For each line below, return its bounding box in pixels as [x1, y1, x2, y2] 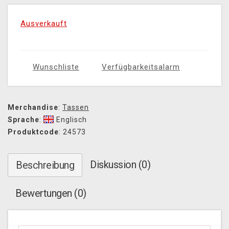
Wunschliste [33, 62, 79, 72]
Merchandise [8, 103, 58, 112]
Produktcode [8, 128, 59, 136]
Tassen [62, 103, 89, 112]
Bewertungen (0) [15, 187, 86, 200]
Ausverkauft [20, 19, 67, 29]
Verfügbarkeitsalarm [102, 62, 180, 72]
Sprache [8, 116, 39, 124]
